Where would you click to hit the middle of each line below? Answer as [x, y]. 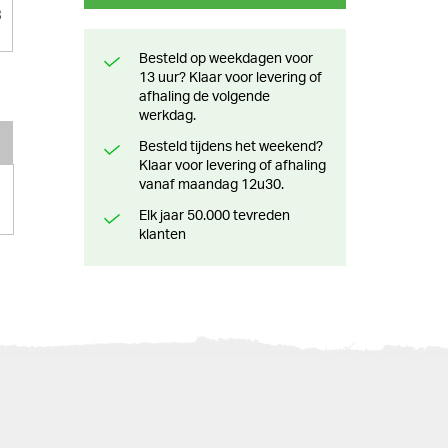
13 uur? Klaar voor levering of [230, 77]
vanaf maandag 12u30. [211, 184]
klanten [162, 234]
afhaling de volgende [204, 96]
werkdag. [167, 115]
